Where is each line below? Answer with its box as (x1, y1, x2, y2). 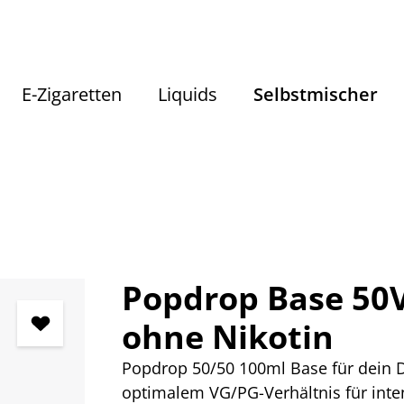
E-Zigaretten (22, 82, 122, 106)
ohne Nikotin (121, 315, 334, 359)
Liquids (158, 82, 217, 106)
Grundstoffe (190, 228, 262, 246)
